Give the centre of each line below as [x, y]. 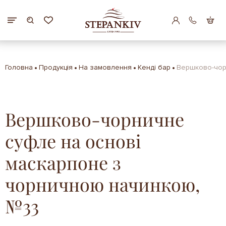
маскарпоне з [63, 162]
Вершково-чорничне [95, 119]
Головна [19, 67]
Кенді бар [154, 67]
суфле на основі [73, 141]
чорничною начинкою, [102, 184]
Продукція [56, 67]
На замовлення [105, 67]
